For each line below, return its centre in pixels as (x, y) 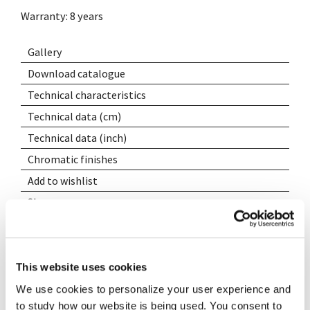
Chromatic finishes (73, 159)
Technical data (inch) (77, 137)
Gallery (45, 52)
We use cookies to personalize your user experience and (153, 289)
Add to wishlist (63, 180)
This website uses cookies (82, 267)
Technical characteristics (87, 94)
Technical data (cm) (75, 116)
